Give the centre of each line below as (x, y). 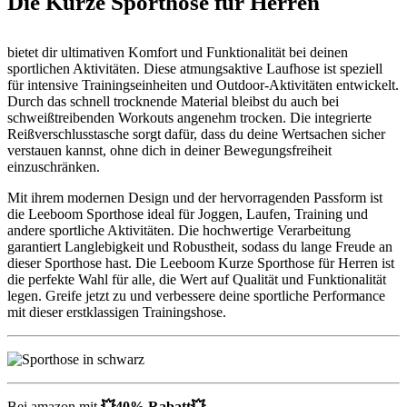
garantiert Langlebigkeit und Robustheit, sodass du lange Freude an (200, 247)
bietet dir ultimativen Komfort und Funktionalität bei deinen (178, 52)
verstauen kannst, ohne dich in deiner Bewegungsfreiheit (169, 150)
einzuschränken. (54, 167)
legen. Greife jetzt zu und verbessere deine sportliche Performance (196, 296)
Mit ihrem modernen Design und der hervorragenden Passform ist (195, 198)
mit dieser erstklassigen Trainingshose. (117, 312)
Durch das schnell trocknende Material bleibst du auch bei (173, 101)
